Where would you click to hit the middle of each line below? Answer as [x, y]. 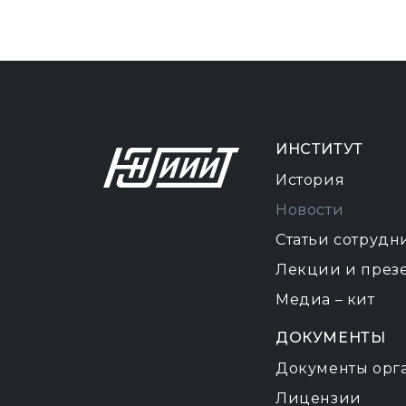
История [310, 180]
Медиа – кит [325, 300]
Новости [310, 210]
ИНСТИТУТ [319, 149]
